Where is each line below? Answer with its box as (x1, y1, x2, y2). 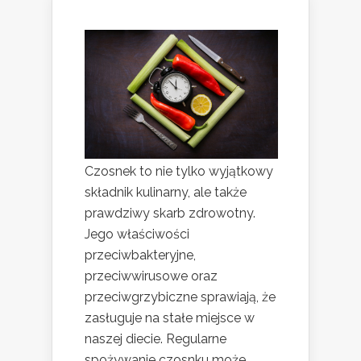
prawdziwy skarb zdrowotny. (85, 205, 255, 222)
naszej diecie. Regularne (85, 331, 226, 347)
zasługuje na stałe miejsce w (85, 310, 255, 326)
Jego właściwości (85, 226, 189, 243)
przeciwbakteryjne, (85, 247, 196, 263)
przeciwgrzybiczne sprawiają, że (85, 289, 276, 305)
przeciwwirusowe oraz (85, 268, 218, 284)
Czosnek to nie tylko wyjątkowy (85, 164, 273, 180)
